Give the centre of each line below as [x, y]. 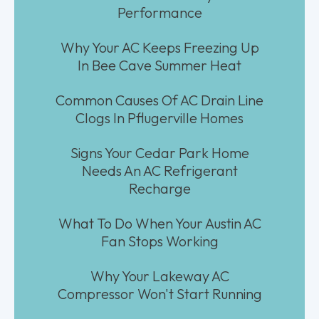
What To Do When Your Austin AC [159, 223]
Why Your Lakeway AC [159, 276]
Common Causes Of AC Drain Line [159, 100]
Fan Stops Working [159, 241]
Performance [159, 12]
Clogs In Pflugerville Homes [159, 117]
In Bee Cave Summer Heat [159, 65]
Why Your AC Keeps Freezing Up [159, 47]
